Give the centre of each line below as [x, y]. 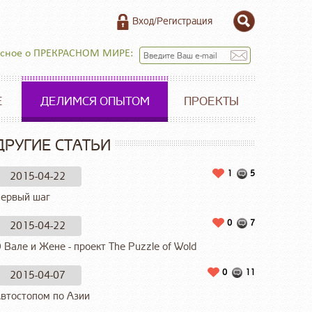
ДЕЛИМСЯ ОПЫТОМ [95, 101]
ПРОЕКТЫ [211, 101]
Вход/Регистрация [172, 21]
